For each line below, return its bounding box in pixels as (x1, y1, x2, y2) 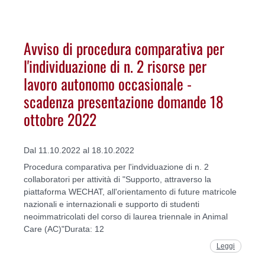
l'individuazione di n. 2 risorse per (24, 54, 206, 77)
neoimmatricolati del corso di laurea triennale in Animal (24, 211, 228, 221)
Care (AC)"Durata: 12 (24, 224, 104, 234)
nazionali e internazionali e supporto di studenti (24, 199, 199, 209)
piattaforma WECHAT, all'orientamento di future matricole (24, 186, 237, 196)
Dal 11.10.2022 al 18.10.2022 (24, 145, 134, 155)
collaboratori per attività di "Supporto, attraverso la (24, 174, 211, 184)
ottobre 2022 (24, 108, 96, 131)
